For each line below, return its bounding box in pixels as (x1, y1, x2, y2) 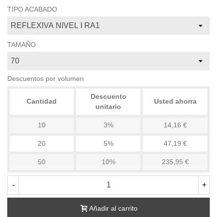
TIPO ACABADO (7, 5, 57, 13)
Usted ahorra (154, 97, 197, 105)
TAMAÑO (7, 41, 36, 48)
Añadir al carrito (89, 204, 138, 213)
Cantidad (27, 97, 57, 105)
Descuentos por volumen (7, 75, 84, 82)
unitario (95, 103, 121, 110)
